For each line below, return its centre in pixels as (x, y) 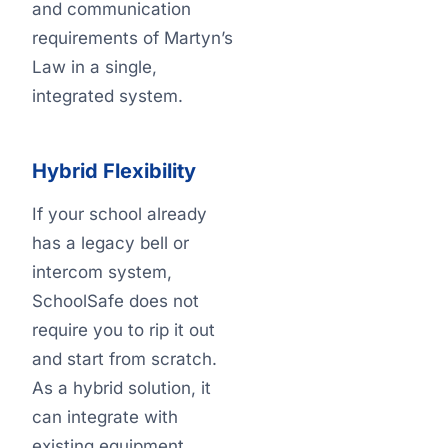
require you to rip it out (123, 330)
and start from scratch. (124, 359)
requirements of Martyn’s (132, 38)
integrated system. (107, 96)
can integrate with (105, 417)
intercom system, (102, 272)
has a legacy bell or (110, 243)
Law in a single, (94, 67)
